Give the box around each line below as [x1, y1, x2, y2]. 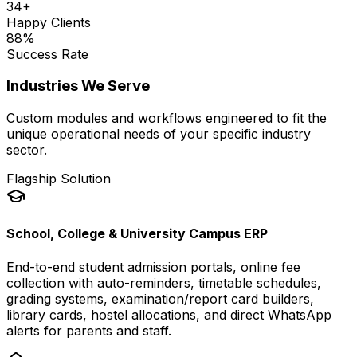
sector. [6, 142, 47, 159]
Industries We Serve [6, 76, 150, 96]
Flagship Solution [6, 171, 111, 187]
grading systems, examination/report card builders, [6, 290, 314, 307]
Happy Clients [6, 14, 91, 30]
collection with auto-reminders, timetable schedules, [6, 274, 321, 291]
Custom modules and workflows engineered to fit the [6, 110, 327, 127]
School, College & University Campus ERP [6, 226, 268, 242]
